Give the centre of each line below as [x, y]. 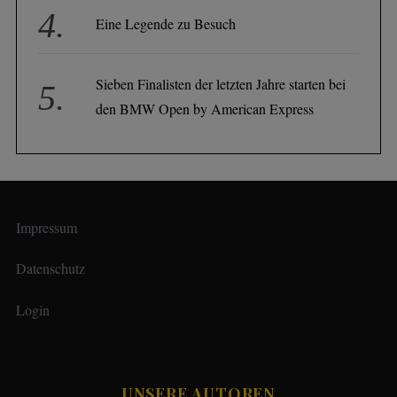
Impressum [46, 227]
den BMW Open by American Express [205, 108]
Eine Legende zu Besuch [166, 23]
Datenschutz [50, 269]
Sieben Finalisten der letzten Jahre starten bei [221, 83]
